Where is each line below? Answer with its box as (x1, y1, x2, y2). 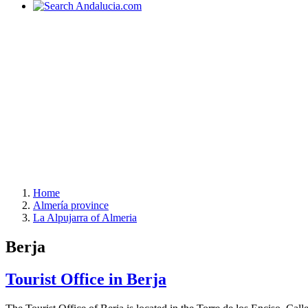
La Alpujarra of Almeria (33, 212, 137, 223)
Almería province (33, 199, 109, 211)
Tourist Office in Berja (5, 269, 166, 288)
